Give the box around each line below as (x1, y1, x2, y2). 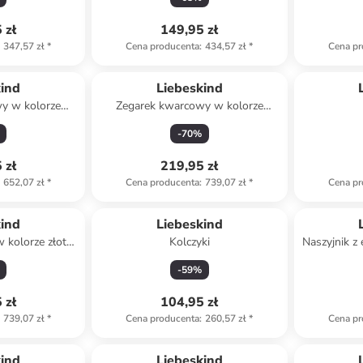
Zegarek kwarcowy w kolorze (115, 98, 263, 113)
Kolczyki (169, 234, 210, 250)
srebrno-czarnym (147, 114, 233, 130)
